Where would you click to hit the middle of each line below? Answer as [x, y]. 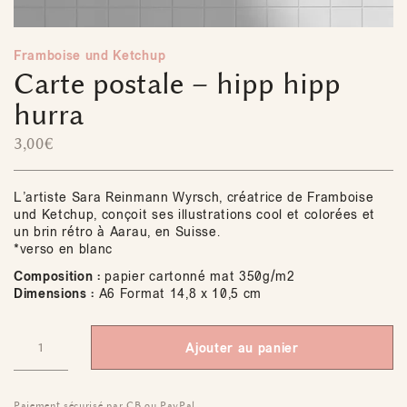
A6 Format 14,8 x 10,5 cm [178, 293]
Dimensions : [55, 293]
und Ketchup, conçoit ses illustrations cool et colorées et [195, 214]
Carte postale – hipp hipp [177, 84]
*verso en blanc [64, 249]
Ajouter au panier [242, 348]
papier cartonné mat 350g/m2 [198, 276]
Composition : [57, 276]
